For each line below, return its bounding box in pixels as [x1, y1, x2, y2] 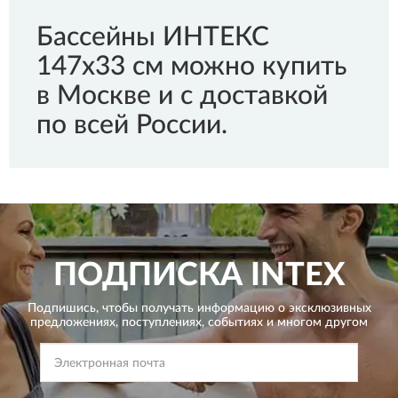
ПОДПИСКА [53, 259, 243, 291]
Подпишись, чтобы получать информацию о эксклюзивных [27, 302, 371, 314]
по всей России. [36, 112, 227, 139]
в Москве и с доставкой [36, 83, 328, 109]
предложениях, [30, 316, 118, 329]
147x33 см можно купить [36, 53, 346, 80]
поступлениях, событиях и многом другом [118, 316, 368, 329]
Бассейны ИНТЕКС [36, 24, 269, 51]
